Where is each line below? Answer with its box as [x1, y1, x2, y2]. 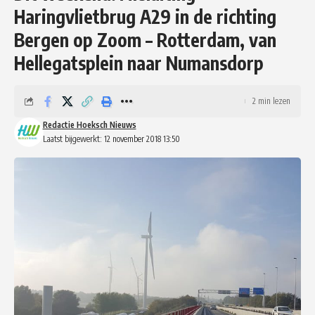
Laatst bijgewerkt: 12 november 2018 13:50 [42, 133, 180, 144]
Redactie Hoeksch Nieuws [42, 119, 136, 130]
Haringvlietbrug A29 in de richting [14, 4, 276, 28]
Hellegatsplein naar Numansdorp [14, 51, 264, 75]
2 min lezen [252, 95, 290, 106]
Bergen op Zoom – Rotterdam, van [14, 27, 276, 51]
